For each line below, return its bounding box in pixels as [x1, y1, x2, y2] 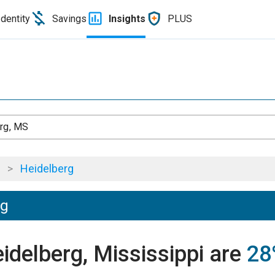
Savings [52, 12, 87, 25]
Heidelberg [20, 162, 74, 175]
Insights [109, 12, 145, 25]
